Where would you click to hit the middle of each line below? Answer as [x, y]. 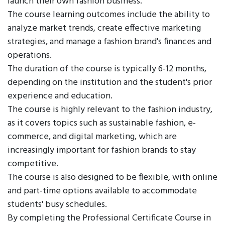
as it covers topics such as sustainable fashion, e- [102, 123]
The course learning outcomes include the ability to [109, 15]
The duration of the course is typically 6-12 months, [107, 69]
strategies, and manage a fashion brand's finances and [109, 42]
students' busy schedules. [57, 205]
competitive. [33, 164]
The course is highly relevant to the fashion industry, [110, 110]
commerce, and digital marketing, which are [92, 137]
